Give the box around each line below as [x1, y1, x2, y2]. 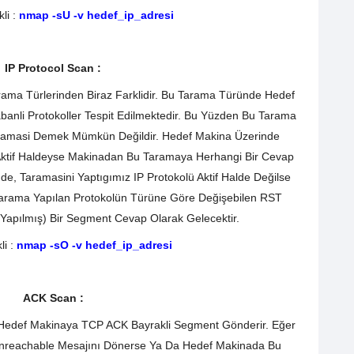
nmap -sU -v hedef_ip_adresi [15, 8, 174, 21]
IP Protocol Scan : [5, 62, 104, 75]
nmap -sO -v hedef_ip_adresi [17, 238, 172, 251]
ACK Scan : [22, 292, 87, 305]
